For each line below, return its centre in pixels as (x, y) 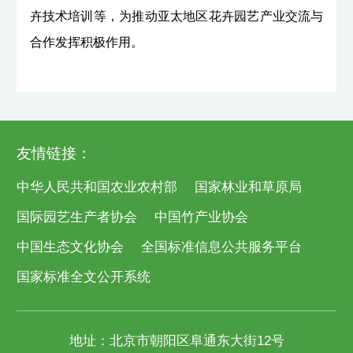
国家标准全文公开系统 (83, 277)
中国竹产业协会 (201, 217)
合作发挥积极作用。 (86, 42)
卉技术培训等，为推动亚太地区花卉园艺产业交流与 (176, 16)
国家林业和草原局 (248, 187)
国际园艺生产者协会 (76, 217)
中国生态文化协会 (70, 247)
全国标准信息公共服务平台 (221, 247)
